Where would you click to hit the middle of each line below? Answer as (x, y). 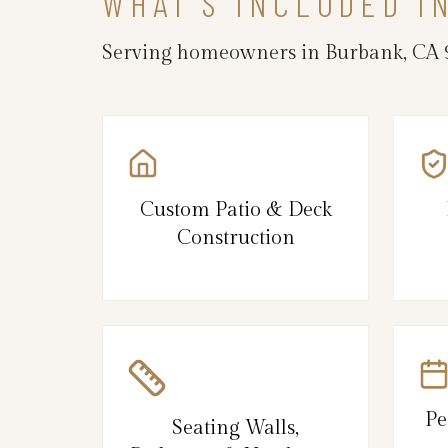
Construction (235, 237)
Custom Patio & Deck (235, 209)
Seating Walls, (235, 427)
